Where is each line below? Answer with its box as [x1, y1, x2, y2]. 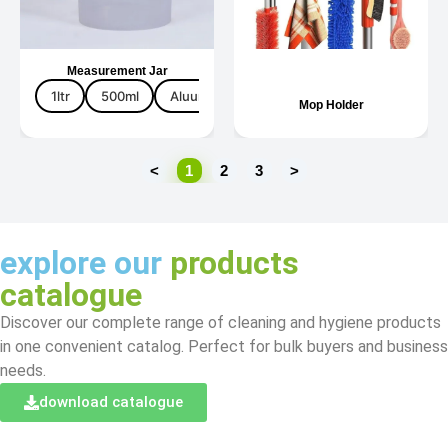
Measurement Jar [66, 64, 168, 79]
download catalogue [39, 393, 183, 412]
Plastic [272, 87, 313, 104]
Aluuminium [169, 87, 242, 104]
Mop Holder [298, 98, 364, 113]
